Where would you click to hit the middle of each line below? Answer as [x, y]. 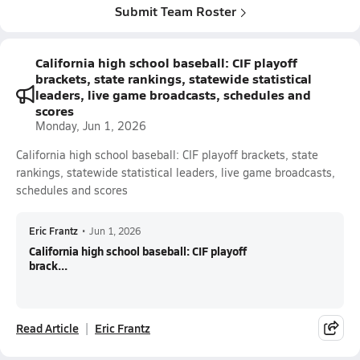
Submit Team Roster [175, 11]
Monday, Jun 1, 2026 [91, 126]
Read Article [47, 328]
